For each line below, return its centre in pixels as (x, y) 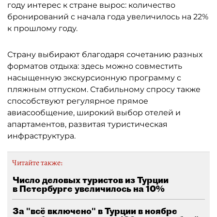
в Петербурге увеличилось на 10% (89, 188)
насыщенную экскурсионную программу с (94, 77)
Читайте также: (37, 163)
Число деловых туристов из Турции (91, 180)
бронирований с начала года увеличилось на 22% (108, 16)
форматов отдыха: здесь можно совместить (95, 66)
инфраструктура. (41, 136)
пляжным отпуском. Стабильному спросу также (104, 89)
